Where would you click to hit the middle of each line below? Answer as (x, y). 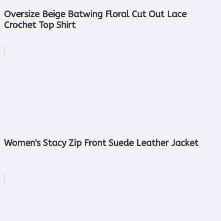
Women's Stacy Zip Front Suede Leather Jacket (101, 143)
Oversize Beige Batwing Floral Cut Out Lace (95, 14)
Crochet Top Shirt (40, 25)
